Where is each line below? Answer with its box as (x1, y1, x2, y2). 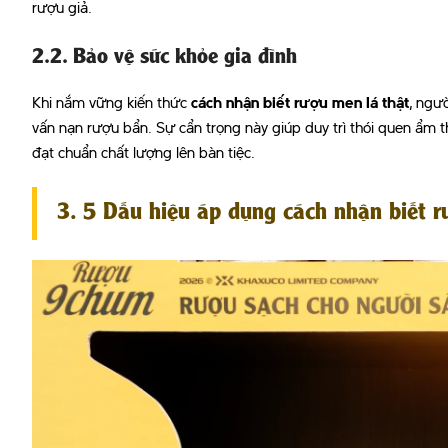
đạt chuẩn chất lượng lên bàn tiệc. (32, 146, 255, 163)
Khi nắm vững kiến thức (32, 96, 191, 113)
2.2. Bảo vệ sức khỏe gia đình (32, 47, 297, 68)
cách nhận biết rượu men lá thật (191, 96, 409, 113)
